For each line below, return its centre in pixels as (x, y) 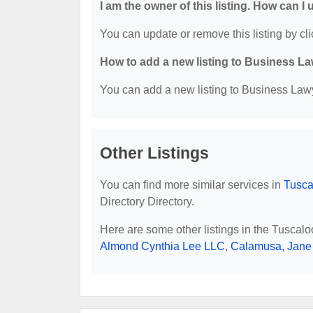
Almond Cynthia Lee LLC (162, 246)
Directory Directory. (147, 201)
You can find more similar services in (192, 184)
